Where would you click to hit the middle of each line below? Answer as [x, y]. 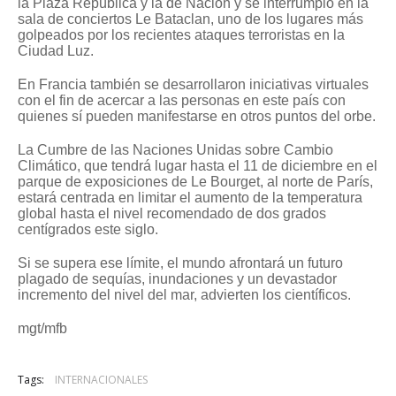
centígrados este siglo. [88, 230]
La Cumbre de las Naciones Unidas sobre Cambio [175, 150]
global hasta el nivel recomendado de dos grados [172, 214]
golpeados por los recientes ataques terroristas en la [181, 35]
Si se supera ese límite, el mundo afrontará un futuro [180, 263]
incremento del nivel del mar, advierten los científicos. [184, 295]
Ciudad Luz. [56, 51]
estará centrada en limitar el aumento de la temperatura [190, 198]
